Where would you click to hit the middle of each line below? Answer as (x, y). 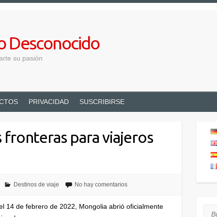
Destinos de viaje (36, 185)
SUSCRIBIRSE (102, 102)
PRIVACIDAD (49, 102)
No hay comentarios (101, 185)
